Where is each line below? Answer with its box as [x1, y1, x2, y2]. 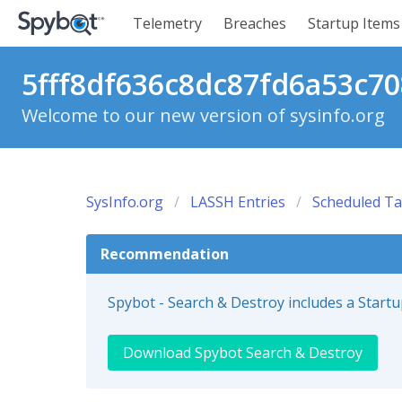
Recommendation [100, 244, 229, 264]
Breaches [223, 13, 286, 33]
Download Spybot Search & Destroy [123, 343, 363, 363]
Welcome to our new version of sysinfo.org [22, 103, 385, 127]
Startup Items [308, 13, 400, 33]
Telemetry [133, 13, 202, 33]
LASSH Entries [190, 192, 285, 212]
